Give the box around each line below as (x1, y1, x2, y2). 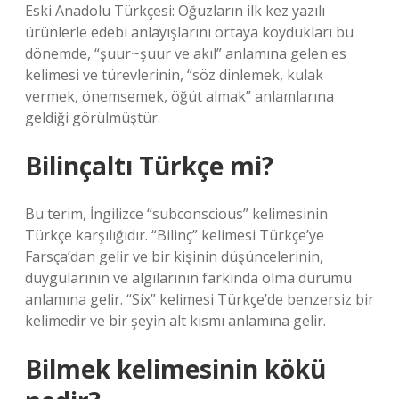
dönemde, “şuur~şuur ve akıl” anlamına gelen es (25, 44, 346, 63)
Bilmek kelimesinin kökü (25, 352, 326, 386)
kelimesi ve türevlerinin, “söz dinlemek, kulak (25, 65, 323, 85)
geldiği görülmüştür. (25, 108, 160, 127)
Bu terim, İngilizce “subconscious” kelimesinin (25, 204, 328, 224)
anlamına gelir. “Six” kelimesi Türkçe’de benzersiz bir (25, 289, 374, 309)
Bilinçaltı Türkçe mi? (25, 149, 273, 183)
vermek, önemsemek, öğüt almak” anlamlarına (25, 86, 334, 106)
